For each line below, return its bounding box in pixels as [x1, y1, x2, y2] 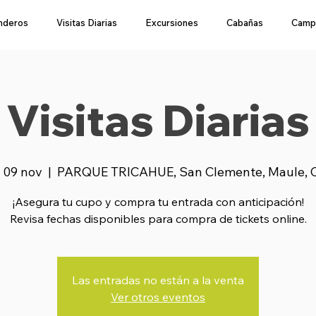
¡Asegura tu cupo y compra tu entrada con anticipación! [12, 195, 304, 209]
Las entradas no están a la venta [72, 273, 244, 287]
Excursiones [145, 17, 198, 28]
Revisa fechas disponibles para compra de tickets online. [9, 212, 307, 226]
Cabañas [226, 17, 263, 28]
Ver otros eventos [111, 290, 205, 304]
